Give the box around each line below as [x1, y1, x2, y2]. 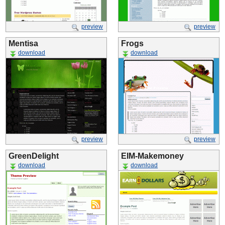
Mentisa [9, 39, 38, 48]
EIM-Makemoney [121, 152, 184, 160]
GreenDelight [9, 152, 59, 160]
